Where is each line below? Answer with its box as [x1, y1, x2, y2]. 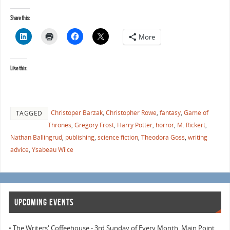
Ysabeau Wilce [31, 145, 73, 154]
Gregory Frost [74, 120, 114, 129]
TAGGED [15, 108, 43, 118]
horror [155, 120, 174, 129]
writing [187, 132, 207, 142]
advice [10, 145, 29, 154]
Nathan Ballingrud [10, 132, 62, 142]
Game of [183, 108, 208, 117]
